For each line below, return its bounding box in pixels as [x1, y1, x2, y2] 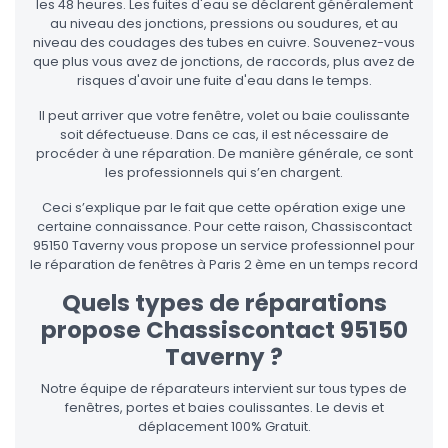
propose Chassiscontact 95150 [40, 314, 408, 347]
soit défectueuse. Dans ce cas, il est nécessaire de [59, 126, 389, 144]
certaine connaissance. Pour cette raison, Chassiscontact [36, 218, 412, 236]
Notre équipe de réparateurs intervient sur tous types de [41, 380, 407, 398]
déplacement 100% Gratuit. [137, 418, 311, 436]
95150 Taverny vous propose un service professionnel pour [33, 237, 415, 255]
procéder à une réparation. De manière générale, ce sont [35, 145, 413, 163]
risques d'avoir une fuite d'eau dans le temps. [76, 72, 372, 90]
